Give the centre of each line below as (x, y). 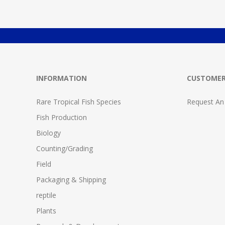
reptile (46, 195)
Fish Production (62, 117)
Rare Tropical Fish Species (79, 101)
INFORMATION (62, 78)
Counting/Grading (65, 148)
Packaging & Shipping (71, 179)
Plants (46, 210)
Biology (48, 133)
